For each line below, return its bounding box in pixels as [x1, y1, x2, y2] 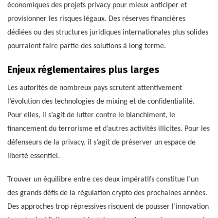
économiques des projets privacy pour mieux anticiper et [7, 1, 187, 9]
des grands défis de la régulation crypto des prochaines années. [7, 189, 207, 197]
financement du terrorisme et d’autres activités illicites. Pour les [7, 125, 210, 133]
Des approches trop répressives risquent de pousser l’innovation [7, 202, 209, 211]
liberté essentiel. [7, 152, 60, 160]
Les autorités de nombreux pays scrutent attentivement [7, 84, 182, 92]
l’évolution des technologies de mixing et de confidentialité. [7, 97, 195, 106]
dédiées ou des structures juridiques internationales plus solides [7, 28, 208, 36]
